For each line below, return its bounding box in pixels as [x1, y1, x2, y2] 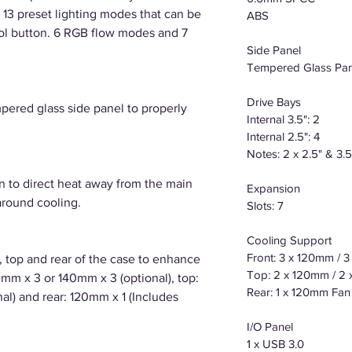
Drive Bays [247, 95, 301, 108]
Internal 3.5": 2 [247, 112, 320, 126]
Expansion [247, 181, 300, 195]
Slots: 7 [247, 199, 284, 212]
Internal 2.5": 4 [247, 130, 320, 143]
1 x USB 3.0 [247, 337, 304, 350]
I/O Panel [247, 320, 293, 333]
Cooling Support [247, 233, 332, 247]
